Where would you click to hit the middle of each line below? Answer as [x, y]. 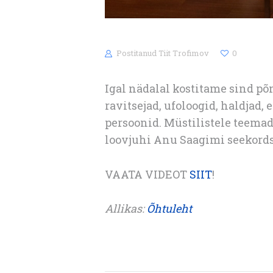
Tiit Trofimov [185, 53]
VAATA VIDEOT [147, 174]
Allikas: [126, 209]
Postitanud [137, 53]
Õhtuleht [169, 209]
